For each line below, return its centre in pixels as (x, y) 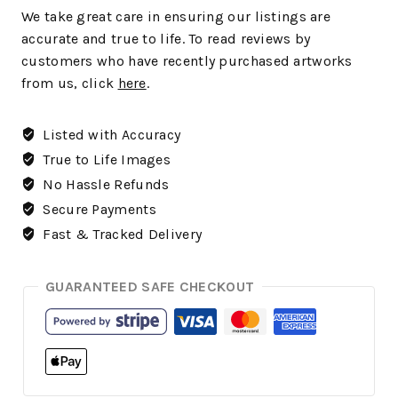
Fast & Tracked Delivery (121, 235)
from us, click (70, 84)
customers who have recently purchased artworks (187, 61)
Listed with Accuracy (110, 135)
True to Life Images (105, 160)
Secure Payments (98, 210)
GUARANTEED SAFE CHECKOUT (150, 287)
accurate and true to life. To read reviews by (166, 39)
